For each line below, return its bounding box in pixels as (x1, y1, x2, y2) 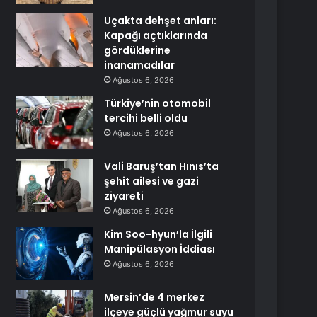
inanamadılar (104, 58, 175, 72)
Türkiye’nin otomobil (104, 96, 212, 110)
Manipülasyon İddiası (104, 242, 216, 256)
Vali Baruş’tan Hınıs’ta (104, 159, 219, 173)
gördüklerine (104, 43, 171, 57)
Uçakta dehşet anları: (104, 13, 217, 28)
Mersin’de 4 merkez (104, 290, 205, 304)
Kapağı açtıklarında (104, 28, 208, 42)
